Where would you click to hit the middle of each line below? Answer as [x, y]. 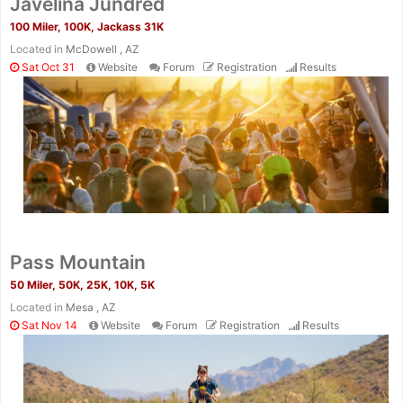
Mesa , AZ [91, 308]
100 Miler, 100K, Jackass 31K [87, 26]
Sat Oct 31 [47, 67]
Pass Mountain [78, 263]
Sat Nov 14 [48, 326]
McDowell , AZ [103, 49]
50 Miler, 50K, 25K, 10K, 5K [82, 285]
